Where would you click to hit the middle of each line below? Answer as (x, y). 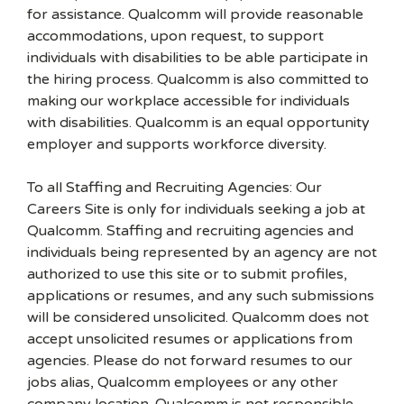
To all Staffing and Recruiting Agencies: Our (174, 188)
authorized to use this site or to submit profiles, (187, 274)
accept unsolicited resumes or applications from (190, 339)
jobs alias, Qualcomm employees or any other (183, 382)
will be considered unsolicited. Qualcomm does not (198, 317)
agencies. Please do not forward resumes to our (190, 361)
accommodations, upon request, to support (175, 36)
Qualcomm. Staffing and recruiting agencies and (190, 231)
